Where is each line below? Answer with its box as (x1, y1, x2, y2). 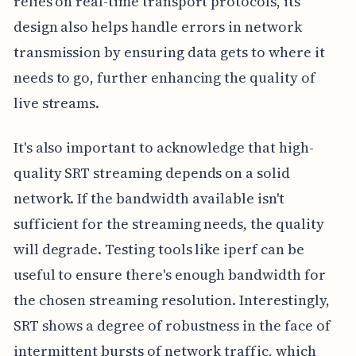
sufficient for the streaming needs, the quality (13, 213, 324, 234)
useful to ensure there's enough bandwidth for (13, 264, 326, 284)
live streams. (13, 92, 100, 113)
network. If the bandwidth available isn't (13, 188, 284, 208)
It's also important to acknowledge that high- (13, 137, 314, 157)
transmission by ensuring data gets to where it (13, 41, 325, 62)
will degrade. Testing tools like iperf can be (13, 238, 304, 259)
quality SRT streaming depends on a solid (13, 162, 290, 183)
